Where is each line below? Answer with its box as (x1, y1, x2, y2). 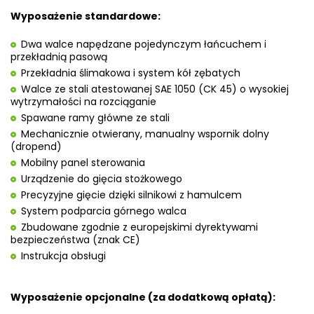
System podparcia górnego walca (21, 203, 186, 218)
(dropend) (11, 139, 62, 153)
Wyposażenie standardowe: (11, 8, 161, 23)
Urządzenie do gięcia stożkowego (21, 171, 182, 186)
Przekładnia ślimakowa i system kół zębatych (21, 65, 240, 80)
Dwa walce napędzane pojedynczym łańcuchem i (21, 36, 266, 51)
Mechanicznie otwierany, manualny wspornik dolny (21, 126, 269, 141)
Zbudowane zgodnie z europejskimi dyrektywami (21, 219, 258, 234)
